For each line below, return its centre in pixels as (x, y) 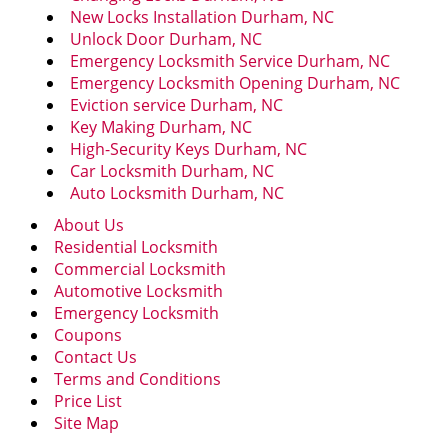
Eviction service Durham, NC (176, 105)
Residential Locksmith (136, 247)
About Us (89, 225)
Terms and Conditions (137, 379)
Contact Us (95, 357)
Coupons (88, 335)
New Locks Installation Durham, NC (202, 17)
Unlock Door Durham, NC (166, 39)
